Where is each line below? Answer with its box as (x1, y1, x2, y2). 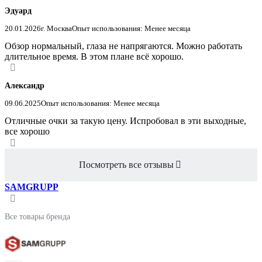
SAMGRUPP (5, 181, 58, 192)
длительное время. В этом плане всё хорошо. (5, 51, 184, 62)
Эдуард (5, 6, 32, 16)
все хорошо (5, 126, 50, 137)
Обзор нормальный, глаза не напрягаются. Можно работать (5, 41, 242, 51)
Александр (5, 81, 44, 91)
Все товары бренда (5, 212, 70, 221)
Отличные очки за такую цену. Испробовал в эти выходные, (5, 116, 246, 126)
